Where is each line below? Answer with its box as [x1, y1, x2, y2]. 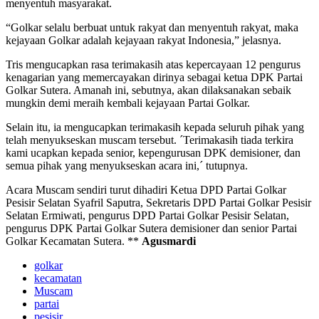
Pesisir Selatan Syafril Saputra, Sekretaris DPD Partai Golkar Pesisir [6, 196, 311, 209]
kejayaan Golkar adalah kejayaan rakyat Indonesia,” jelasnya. [6, 33, 281, 46]
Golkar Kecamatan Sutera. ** [6, 234, 142, 247]
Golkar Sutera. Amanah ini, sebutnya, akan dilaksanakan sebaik [6, 83, 291, 96]
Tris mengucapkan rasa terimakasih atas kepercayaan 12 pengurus [6, 58, 300, 70]
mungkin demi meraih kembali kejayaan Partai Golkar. [6, 96, 250, 109]
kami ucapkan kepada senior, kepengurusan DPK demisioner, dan [6, 146, 300, 159]
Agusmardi [142, 234, 196, 247]
